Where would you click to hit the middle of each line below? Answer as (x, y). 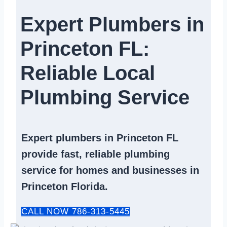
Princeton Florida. (65, 186)
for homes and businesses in (128, 170)
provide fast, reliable (73, 154)
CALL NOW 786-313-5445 (75, 212)
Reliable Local (88, 73)
